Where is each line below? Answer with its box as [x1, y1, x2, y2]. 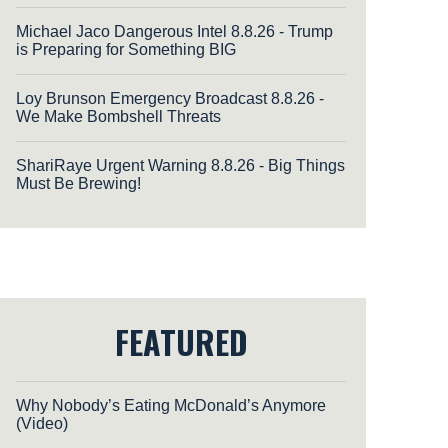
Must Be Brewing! [16, 174, 141, 192]
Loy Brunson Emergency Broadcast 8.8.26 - [16, 89, 324, 107]
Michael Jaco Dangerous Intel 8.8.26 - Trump [16, 22, 333, 40]
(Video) [16, 414, 68, 432]
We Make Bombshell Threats [16, 107, 221, 125]
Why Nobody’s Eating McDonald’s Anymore [16, 396, 326, 414]
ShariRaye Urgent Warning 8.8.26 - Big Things [16, 156, 345, 174]
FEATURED [114, 317, 248, 365]
